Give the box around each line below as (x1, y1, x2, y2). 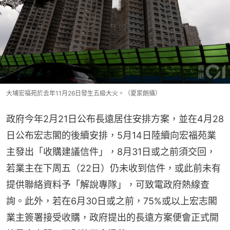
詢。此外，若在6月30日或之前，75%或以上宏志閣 (6, 196, 217, 207)
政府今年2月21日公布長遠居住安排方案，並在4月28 (6, 113, 224, 125)
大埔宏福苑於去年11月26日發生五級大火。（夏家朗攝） (6, 89, 161, 98)
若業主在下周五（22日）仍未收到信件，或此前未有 (6, 163, 221, 174)
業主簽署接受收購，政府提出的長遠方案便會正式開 (6, 212, 219, 223)
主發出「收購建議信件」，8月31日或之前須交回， (6, 146, 216, 158)
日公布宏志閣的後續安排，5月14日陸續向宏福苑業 (6, 130, 216, 141)
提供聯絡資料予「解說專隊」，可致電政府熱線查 (6, 179, 209, 190)
